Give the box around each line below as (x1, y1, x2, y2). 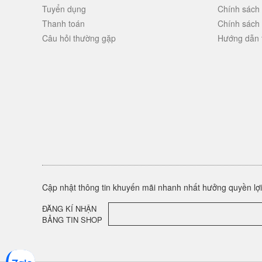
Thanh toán (42, 18, 85, 29)
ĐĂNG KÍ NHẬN (42, 203, 96, 214)
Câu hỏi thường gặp (42, 32, 116, 44)
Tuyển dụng (42, 3, 86, 15)
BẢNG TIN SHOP (42, 214, 102, 225)
